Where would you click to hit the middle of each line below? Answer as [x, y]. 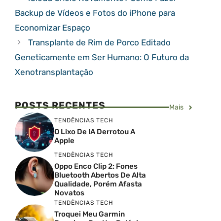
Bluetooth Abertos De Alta [100, 175]
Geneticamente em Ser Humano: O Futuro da [102, 57]
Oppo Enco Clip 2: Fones [96, 166]
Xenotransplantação [54, 72]
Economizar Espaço [53, 28]
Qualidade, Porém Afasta [98, 184]
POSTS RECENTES [60, 105]
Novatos [69, 193]
